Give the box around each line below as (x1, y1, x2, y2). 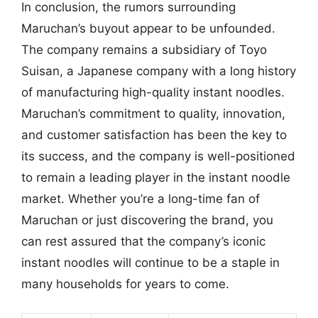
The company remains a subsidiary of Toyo (21, 43, 267, 57)
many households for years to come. (21, 277, 229, 291)
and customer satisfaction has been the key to (21, 128, 287, 142)
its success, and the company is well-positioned (21, 149, 295, 163)
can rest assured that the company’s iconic (21, 234, 265, 248)
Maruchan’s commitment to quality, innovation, (21, 106, 285, 121)
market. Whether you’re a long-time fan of (21, 192, 260, 206)
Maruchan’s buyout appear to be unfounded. (21, 21, 275, 35)
